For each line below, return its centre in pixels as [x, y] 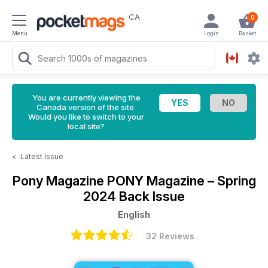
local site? [86, 126]
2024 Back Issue [134, 196]
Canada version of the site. [86, 107]
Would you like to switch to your [86, 117]
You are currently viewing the [86, 98]
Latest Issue [42, 156]
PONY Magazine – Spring [181, 181]
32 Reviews [170, 236]
